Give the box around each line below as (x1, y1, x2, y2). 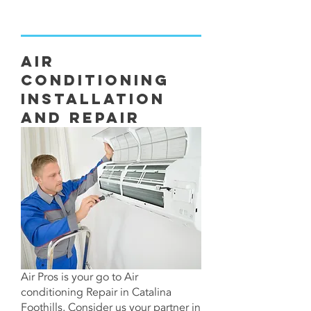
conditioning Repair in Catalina (21, 285, 171, 300)
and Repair (21, 108, 140, 127)
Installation (21, 90, 165, 108)
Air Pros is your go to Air (21, 269, 138, 285)
